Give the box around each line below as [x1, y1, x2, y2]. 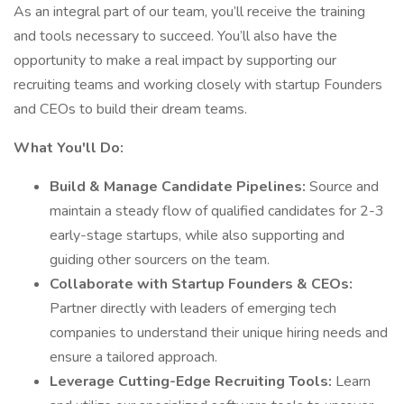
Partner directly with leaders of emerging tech [50, 298, 336, 318]
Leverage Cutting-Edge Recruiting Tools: [50, 372, 335, 391]
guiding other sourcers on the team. [50, 250, 270, 270]
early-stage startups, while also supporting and [50, 225, 344, 245]
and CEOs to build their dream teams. [14, 99, 247, 119]
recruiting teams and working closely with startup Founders [14, 75, 382, 95]
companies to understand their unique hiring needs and [50, 323, 388, 343]
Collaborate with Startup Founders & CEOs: [50, 274, 353, 294]
